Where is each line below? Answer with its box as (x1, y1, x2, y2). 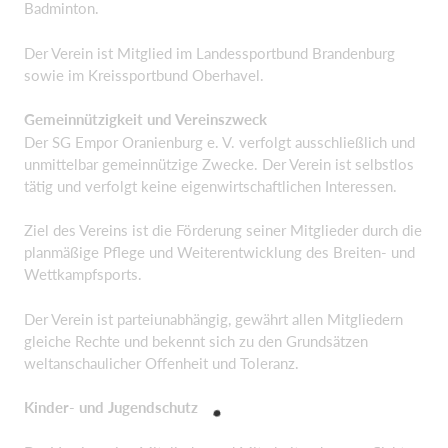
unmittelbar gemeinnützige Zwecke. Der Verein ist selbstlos (24, 154, 414, 173)
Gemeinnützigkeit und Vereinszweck (24, 110, 267, 128)
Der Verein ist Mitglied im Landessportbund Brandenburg (24, 43, 395, 62)
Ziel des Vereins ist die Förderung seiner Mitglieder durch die (24, 221, 422, 239)
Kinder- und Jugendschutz (24, 398, 198, 416)
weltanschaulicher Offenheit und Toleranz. (24, 353, 299, 372)
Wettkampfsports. (24, 265, 142, 283)
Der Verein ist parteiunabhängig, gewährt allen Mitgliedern (24, 309, 403, 328)
